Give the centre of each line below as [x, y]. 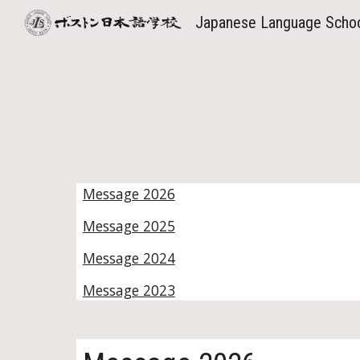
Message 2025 [129, 226]
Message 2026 [129, 194]
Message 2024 [129, 258]
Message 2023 [129, 290]
